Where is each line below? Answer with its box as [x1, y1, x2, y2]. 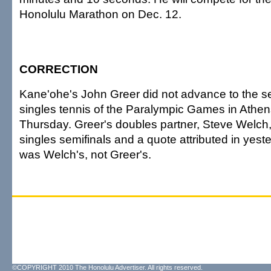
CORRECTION [19, 62, 98, 76]
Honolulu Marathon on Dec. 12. [19, 7, 181, 21]
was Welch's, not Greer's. [19, 148, 151, 161]
